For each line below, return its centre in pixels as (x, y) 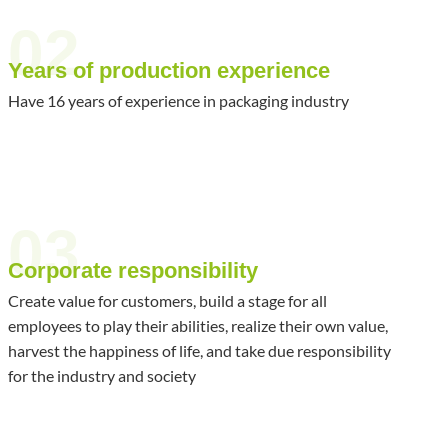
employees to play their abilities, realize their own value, (198, 325)
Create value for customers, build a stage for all (167, 300)
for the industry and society (102, 375)
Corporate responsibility (133, 270)
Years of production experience (169, 70)
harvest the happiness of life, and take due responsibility (199, 350)
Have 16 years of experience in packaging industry (178, 100)
